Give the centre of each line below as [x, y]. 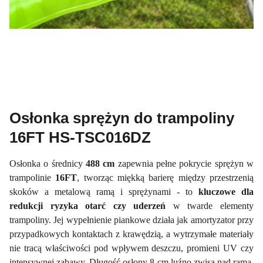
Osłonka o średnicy [48, 164]
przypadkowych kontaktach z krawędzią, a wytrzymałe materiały [131, 234]
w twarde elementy [210, 206]
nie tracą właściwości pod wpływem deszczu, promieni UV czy [131, 248]
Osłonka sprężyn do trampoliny [122, 118]
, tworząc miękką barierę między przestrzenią [166, 178]
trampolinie [33, 178]
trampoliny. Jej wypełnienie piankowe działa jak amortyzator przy [131, 220]
